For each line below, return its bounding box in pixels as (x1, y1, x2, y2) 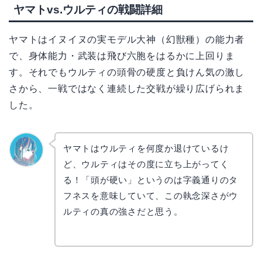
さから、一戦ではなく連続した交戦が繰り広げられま (9, 83, 245, 94)
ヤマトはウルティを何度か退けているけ (63, 143, 229, 154)
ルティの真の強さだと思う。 (63, 206, 183, 217)
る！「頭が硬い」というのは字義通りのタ (63, 175, 239, 185)
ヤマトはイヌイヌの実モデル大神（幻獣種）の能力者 (9, 34, 245, 44)
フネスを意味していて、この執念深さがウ (63, 191, 239, 201)
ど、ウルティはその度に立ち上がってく (63, 159, 229, 170)
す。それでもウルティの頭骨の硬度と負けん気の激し (9, 67, 245, 77)
